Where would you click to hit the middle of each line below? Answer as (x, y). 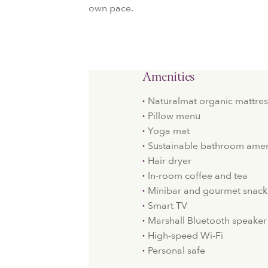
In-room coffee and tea (198, 176)
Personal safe (177, 251)
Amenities (169, 78)
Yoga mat (169, 131)
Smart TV (168, 206)
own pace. (111, 8)
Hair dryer (170, 161)
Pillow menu (174, 116)
